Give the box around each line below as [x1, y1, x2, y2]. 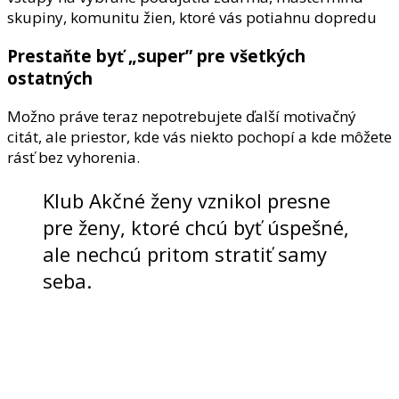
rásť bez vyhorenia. [7, 146, 140, 167]
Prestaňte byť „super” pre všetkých [7, 44, 305, 67]
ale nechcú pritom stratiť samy [43, 240, 327, 267]
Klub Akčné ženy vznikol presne [43, 186, 330, 214]
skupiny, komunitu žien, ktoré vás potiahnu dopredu [7, 7, 377, 28]
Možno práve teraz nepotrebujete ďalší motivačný [7, 105, 356, 126]
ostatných [7, 66, 93, 89]
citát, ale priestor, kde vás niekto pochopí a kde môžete [7, 126, 392, 147]
